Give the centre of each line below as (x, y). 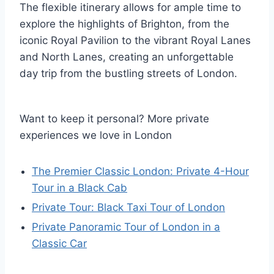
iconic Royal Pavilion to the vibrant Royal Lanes (135, 40)
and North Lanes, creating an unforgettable (127, 57)
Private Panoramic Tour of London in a (126, 227)
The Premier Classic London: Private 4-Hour (140, 171)
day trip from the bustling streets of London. (128, 73)
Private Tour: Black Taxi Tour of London (128, 207)
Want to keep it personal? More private (114, 118)
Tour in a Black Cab (80, 187)
